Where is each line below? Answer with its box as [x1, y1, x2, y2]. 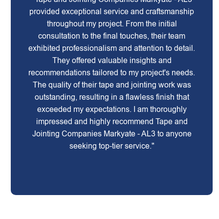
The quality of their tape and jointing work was [32, 81, 191, 89]
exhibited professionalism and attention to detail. [28, 44, 196, 52]
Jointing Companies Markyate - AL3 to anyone [32, 130, 192, 138]
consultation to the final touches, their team [38, 32, 186, 40]
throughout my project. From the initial [46, 20, 177, 28]
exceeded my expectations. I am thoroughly [37, 105, 187, 113]
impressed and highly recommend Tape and [36, 117, 188, 126]
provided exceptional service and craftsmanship [29, 7, 195, 16]
